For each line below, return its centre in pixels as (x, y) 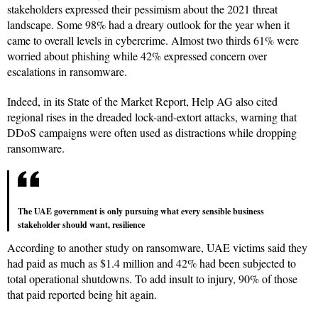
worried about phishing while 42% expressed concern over (137, 56)
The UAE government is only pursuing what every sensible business (141, 212)
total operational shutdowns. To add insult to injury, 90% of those (152, 279)
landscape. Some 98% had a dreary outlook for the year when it (148, 25)
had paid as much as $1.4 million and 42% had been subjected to (152, 263)
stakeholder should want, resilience (81, 225)
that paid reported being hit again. (82, 295)
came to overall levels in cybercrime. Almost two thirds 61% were (153, 40)
